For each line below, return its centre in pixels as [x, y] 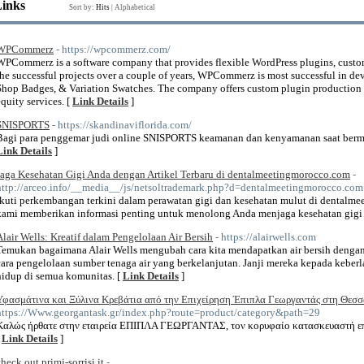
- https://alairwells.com [266, 237]
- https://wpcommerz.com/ [113, 49]
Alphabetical [135, 7]
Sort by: [82, 7]
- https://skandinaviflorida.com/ [122, 125]
